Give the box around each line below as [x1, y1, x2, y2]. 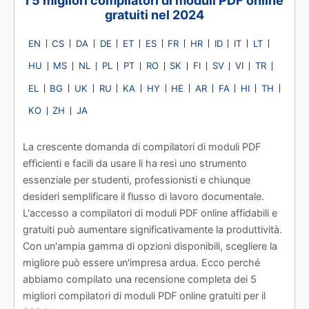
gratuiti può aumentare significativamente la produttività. [23, 223, 282, 236]
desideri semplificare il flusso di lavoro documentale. [23, 190, 264, 203]
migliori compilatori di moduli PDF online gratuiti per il [23, 290, 266, 302]
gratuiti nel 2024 [105, 7, 204, 22]
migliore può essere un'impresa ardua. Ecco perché [23, 257, 260, 269]
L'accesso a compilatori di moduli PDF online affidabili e [23, 207, 277, 219]
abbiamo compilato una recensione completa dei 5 [23, 273, 257, 286]
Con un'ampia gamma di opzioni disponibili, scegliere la [23, 240, 277, 252]
